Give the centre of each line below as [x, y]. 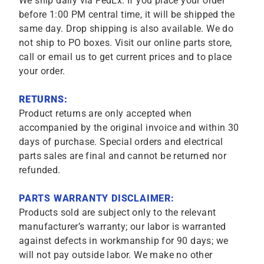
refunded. [40, 170]
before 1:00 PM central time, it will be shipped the [127, 14]
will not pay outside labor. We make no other [116, 255]
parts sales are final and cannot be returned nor [123, 156]
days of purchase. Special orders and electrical [121, 142]
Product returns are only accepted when [105, 113]
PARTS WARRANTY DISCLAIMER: [97, 198]
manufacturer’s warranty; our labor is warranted [123, 227]
